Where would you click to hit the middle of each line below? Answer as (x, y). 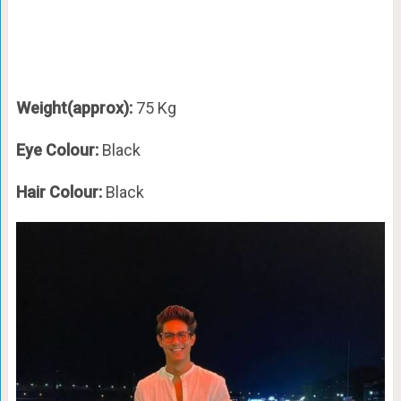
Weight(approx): (76, 107)
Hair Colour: (59, 192)
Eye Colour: (57, 149)
